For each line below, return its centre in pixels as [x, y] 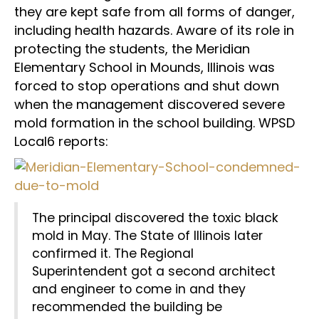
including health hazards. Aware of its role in [154, 30]
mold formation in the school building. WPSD [155, 123]
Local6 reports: [61, 141]
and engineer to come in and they [139, 289]
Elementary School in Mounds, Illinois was [145, 67]
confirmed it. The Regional [113, 253]
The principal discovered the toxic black [155, 218]
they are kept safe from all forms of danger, [155, 12]
